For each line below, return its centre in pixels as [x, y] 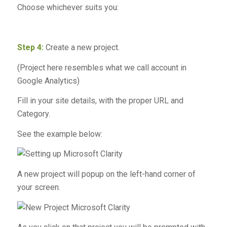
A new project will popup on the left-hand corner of [106, 174]
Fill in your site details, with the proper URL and [100, 101]
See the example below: [61, 134]
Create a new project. [81, 47]
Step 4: [30, 47]
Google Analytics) [48, 81]
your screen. [39, 187]
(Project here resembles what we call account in [102, 67]
